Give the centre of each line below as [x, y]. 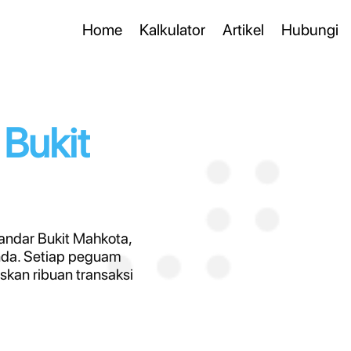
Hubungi [310, 30]
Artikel [243, 30]
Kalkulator [172, 30]
